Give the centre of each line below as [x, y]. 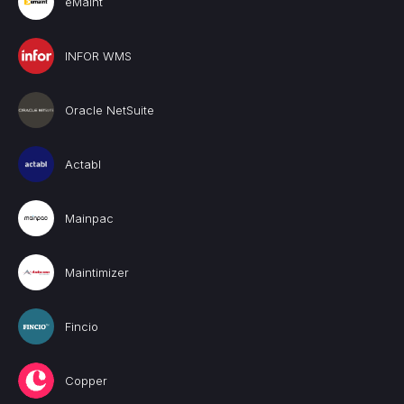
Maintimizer [97, 272]
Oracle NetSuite [110, 110]
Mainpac [89, 218]
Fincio [82, 326]
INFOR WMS [98, 56]
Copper [86, 381]
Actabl [83, 164]
